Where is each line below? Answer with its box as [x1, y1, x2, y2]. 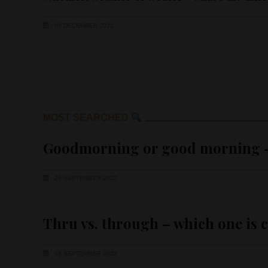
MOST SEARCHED [43, 112, 131, 123]
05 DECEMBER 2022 [53, 22, 114, 29]
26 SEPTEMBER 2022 [53, 175, 117, 182]
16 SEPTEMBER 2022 [53, 250, 117, 257]
